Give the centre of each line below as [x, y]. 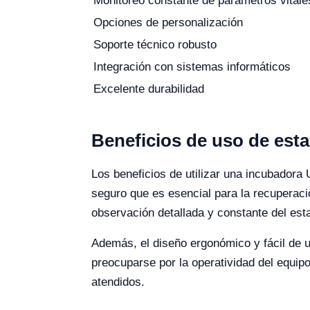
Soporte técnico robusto [155, 45]
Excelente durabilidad [149, 89]
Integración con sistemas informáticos [192, 67]
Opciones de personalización [168, 22]
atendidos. [118, 282]
